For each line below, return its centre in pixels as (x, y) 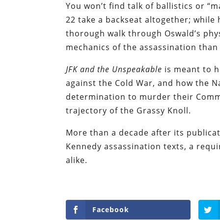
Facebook (111, 209)
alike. (77, 160)
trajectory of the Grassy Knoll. (129, 110)
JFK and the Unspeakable (114, 69)
